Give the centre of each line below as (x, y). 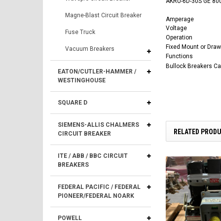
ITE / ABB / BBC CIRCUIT (93, 156)
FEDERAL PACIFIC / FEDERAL (99, 187)
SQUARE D (73, 103)
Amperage (180, 19)
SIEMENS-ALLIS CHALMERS (98, 125)
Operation (179, 37)
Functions (179, 56)
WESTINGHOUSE (82, 80)
